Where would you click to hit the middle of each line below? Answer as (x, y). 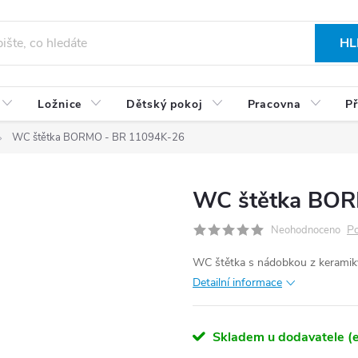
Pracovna (274, 104)
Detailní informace (237, 282)
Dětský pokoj (165, 104)
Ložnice (60, 104)
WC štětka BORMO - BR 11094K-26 (98, 137)
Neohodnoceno (306, 230)
